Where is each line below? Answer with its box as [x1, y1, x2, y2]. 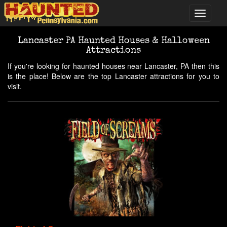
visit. [8, 81, 22, 91]
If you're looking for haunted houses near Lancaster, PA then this [8, 61, 219, 71]
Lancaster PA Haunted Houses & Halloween [17, 36, 210, 46]
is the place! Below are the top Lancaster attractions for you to [8, 71, 219, 81]
